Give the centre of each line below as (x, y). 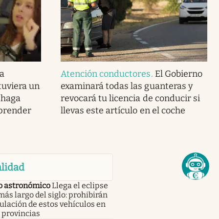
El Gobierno (178, 74)
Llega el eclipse (80, 186)
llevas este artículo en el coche (123, 111)
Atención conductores (106, 74)
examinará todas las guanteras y (127, 86)
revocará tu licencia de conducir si (130, 99)
